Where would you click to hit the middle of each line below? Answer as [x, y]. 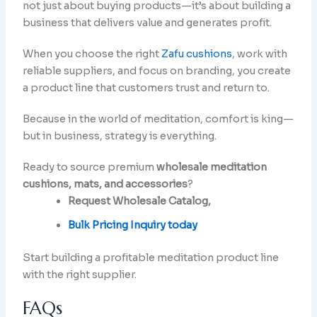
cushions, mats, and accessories [105, 184]
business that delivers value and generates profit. [148, 23]
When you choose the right [92, 54]
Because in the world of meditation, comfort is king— [158, 119]
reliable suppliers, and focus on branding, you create [157, 71]
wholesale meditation [212, 167]
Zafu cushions [197, 54]
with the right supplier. [80, 275]
